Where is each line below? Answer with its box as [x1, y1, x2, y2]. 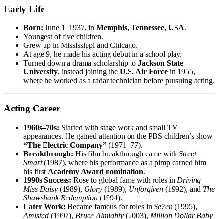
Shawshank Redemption [23, 193, 98, 202]
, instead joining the [58, 67, 120, 76]
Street [179, 149, 196, 158]
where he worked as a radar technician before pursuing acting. [23, 76, 215, 85]
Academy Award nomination [48, 167, 143, 175]
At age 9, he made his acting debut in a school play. [23, 50, 182, 59]
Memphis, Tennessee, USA [96, 23, 184, 32]
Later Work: [23, 202, 66, 211]
